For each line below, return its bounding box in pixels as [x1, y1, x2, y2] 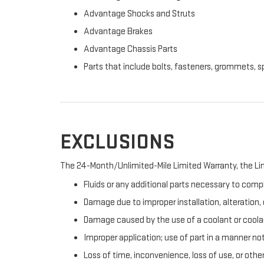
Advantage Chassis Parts [84, 44, 177, 55]
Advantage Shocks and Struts [84, 8, 195, 19]
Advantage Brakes [84, 26, 153, 37]
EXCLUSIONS [60, 130, 174, 155]
